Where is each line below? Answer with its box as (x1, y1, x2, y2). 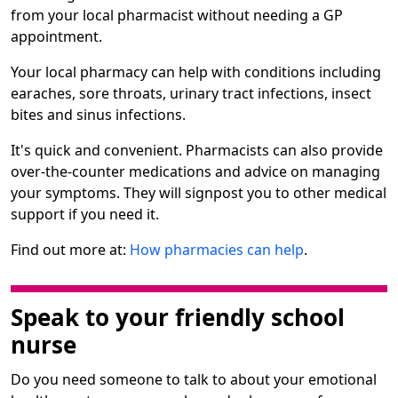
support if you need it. (11, 203, 159, 224)
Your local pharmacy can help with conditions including (11, 61, 381, 82)
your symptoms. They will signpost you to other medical (11, 182, 386, 203)
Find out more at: (11, 239, 130, 259)
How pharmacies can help (130, 239, 304, 259)
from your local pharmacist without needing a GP (11, 4, 343, 25)
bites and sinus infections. (11, 104, 186, 124)
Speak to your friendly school (11, 301, 345, 334)
